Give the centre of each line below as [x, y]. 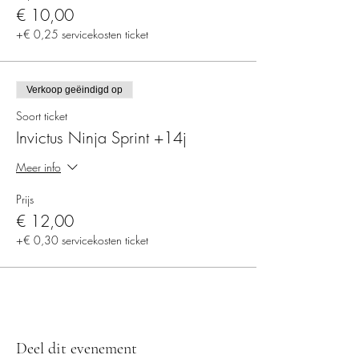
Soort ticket [42, 116]
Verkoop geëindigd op [75, 90]
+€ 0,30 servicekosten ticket [82, 240]
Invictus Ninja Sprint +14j [101, 137]
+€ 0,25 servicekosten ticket [82, 34]
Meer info [38, 167]
